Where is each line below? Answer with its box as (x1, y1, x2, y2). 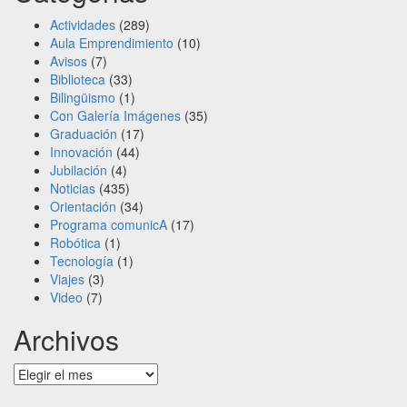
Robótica (50, 233, 101, 252)
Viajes (50, 269, 84, 288)
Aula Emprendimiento (50, 33, 174, 52)
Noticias (50, 178, 95, 197)
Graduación (50, 124, 117, 143)
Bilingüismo (50, 87, 115, 106)
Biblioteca (50, 69, 105, 88)
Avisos (50, 51, 87, 70)
